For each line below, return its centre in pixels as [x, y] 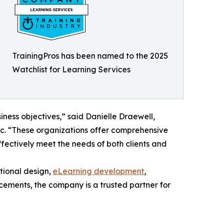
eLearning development [99, 171]
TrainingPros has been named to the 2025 [90, 56]
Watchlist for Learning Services [71, 69]
